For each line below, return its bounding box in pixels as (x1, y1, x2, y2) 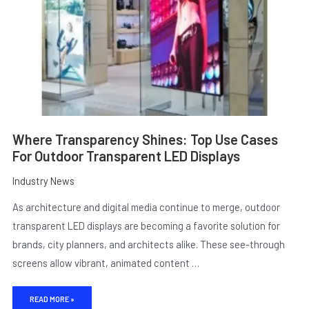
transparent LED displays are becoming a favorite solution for (12, 219, 280, 232)
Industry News (12, 174, 74, 187)
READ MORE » (29, 294, 74, 303)
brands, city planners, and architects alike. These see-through (12, 238, 285, 251)
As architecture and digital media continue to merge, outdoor (12, 201, 280, 214)
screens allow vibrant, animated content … (12, 257, 199, 270)
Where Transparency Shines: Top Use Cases (12, 130, 278, 148)
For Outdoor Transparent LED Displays (12, 147, 240, 164)
